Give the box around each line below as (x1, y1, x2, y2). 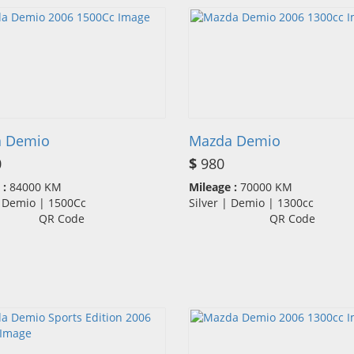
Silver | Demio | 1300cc (189, 195, 323, 211)
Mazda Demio (189, 131, 281, 151)
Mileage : (189, 179, 237, 195)
